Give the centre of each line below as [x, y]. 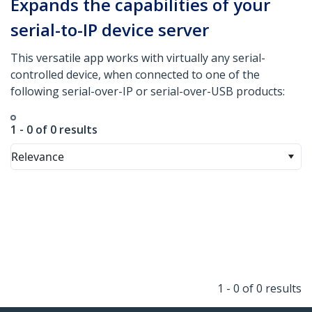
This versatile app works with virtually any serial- [138, 58]
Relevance [38, 157]
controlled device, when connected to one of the [135, 75]
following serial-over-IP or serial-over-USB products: [149, 92]
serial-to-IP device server [110, 30]
